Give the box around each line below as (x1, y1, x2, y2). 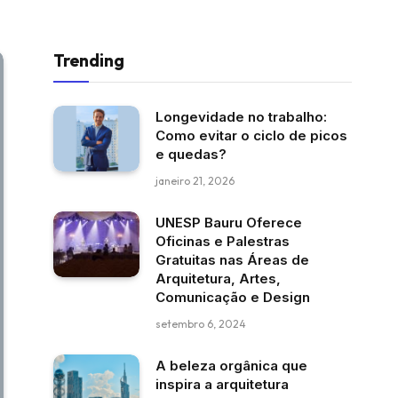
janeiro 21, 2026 (155, 173, 235, 187)
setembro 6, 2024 (155, 316, 246, 330)
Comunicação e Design (155, 288, 310, 306)
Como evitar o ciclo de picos (155, 126, 347, 144)
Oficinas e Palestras (155, 232, 290, 250)
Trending (53, 49, 124, 71)
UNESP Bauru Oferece (155, 213, 302, 231)
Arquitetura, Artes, (155, 269, 281, 287)
